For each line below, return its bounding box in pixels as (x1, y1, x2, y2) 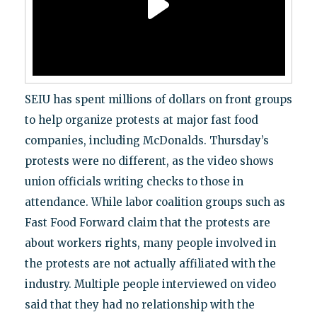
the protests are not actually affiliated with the (24, 257, 276, 271)
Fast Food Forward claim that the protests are (24, 216, 270, 230)
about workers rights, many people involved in (24, 236, 276, 250)
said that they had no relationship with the (24, 298, 255, 312)
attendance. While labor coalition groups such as (24, 195, 285, 209)
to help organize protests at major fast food (24, 113, 258, 127)
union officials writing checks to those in (24, 175, 243, 189)
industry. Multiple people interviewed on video (24, 277, 276, 292)
